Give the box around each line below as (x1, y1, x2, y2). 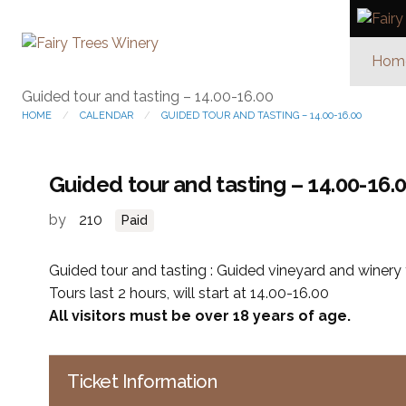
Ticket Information (67, 371, 217, 393)
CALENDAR (80, 110, 133, 122)
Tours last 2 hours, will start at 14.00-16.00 (49, 285, 329, 303)
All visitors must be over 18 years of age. (49, 307, 351, 325)
